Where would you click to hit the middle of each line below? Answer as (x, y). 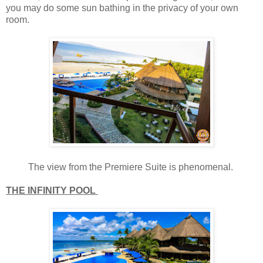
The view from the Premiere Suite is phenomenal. (131, 167)
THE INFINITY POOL (52, 191)
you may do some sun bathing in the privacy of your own (122, 8)
